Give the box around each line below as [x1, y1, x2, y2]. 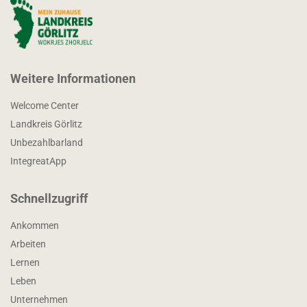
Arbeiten [10, 238, 46, 249]
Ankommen [10, 219, 59, 231]
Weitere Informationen [10, 71, 136, 86]
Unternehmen [10, 293, 68, 305]
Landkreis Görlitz [10, 118, 82, 130]
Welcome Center [10, 99, 79, 111]
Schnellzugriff [10, 191, 88, 206]
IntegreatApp [10, 155, 66, 167]
